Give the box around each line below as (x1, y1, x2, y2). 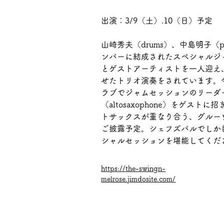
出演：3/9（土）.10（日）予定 (101, 16, 213, 24)
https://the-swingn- (101, 165, 166, 172)
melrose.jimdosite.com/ (101, 175, 176, 182)
